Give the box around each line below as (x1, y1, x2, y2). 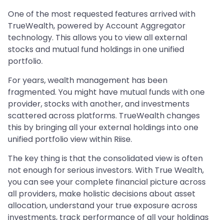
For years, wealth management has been (8, 74, 167, 86)
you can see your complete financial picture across (8, 176, 206, 188)
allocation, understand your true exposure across (8, 199, 197, 211)
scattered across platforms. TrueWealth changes (8, 110, 200, 121)
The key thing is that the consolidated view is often (8, 152, 203, 164)
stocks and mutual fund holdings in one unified (8, 43, 184, 55)
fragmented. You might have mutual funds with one (8, 86, 205, 98)
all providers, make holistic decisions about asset (8, 188, 195, 199)
